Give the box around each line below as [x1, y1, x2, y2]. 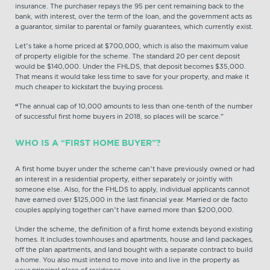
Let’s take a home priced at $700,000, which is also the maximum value [15, 42, 248, 50]
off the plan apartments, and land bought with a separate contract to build [15, 245, 253, 254]
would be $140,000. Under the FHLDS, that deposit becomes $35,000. [15, 62, 246, 71]
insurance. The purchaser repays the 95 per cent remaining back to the [15, 2, 244, 10]
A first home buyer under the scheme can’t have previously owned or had [15, 165, 254, 173]
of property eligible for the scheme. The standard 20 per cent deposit [15, 52, 240, 60]
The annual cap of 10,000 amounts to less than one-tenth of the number [19, 102, 253, 110]
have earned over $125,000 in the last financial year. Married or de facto [15, 195, 248, 204]
